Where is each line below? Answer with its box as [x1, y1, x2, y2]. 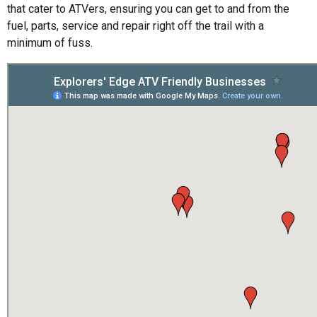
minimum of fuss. [7, 36, 93, 50]
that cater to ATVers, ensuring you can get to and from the [7, 2, 289, 16]
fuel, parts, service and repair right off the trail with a [7, 19, 264, 33]
